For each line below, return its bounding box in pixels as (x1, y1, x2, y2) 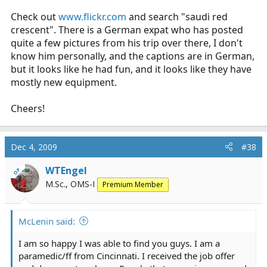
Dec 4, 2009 (11, 141, 57, 153)
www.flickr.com (58, 10, 126, 23)
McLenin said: (18, 215, 75, 227)
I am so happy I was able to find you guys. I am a (18, 237, 220, 249)
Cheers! (11, 101, 45, 115)
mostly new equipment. (11, 75, 117, 89)
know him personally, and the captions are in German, (11, 49, 254, 63)
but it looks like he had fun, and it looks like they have (11, 62, 252, 76)
